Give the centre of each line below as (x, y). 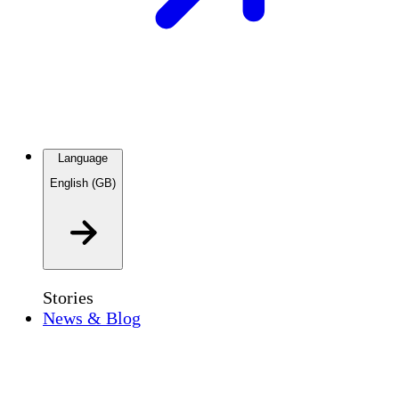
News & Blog (92, 318)
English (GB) (83, 183)
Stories (68, 298)
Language (83, 158)
